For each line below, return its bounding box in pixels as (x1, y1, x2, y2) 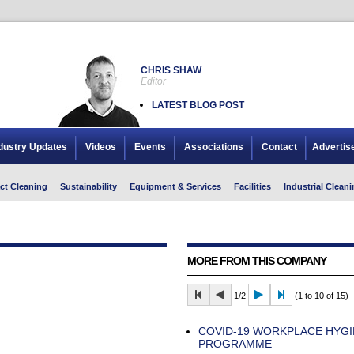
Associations (183, 141, 243, 153)
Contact (261, 141, 297, 153)
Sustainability (59, 182, 117, 191)
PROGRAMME (198, 337, 272, 350)
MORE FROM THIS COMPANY (186, 254, 326, 267)
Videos (85, 141, 116, 153)
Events (134, 141, 166, 153)
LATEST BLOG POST (151, 100, 244, 111)
